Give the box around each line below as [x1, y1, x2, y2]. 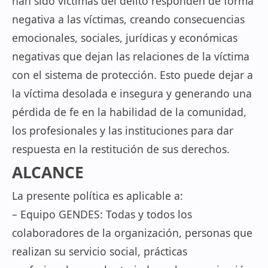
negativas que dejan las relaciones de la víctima [12, 49, 249, 63]
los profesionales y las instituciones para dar [12, 123, 233, 138]
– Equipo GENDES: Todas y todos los [12, 207, 192, 221]
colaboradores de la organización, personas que [12, 226, 252, 240]
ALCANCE [12, 162, 84, 183]
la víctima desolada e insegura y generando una [12, 86, 252, 100]
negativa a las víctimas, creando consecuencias [12, 12, 245, 26]
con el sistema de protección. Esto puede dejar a [12, 68, 253, 82]
